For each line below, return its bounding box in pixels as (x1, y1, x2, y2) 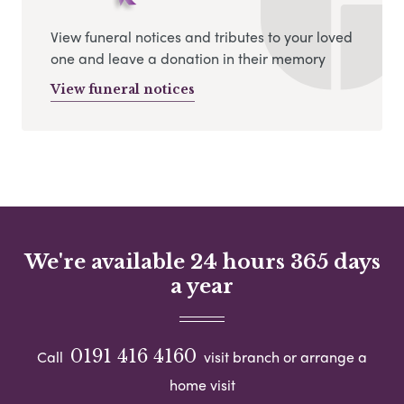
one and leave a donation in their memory (50, 48, 326, 69)
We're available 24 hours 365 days (23, 249, 381, 274)
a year (170, 273, 234, 298)
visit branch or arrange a (200, 346, 367, 368)
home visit (169, 374, 235, 396)
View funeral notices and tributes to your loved (50, 26, 353, 48)
